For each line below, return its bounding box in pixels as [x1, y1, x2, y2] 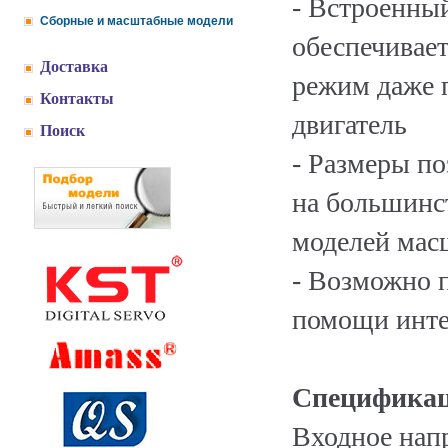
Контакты [40, 90, 114, 107]
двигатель [292, 109, 407, 140]
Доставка [40, 58, 108, 75]
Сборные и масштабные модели [40, 14, 233, 28]
